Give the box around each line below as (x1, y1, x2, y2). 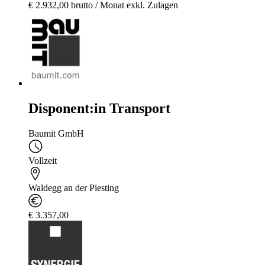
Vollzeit (28, 156, 57, 166)
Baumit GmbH (28, 128, 84, 139)
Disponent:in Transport (28, 101, 170, 117)
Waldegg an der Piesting (28, 183, 119, 193)
